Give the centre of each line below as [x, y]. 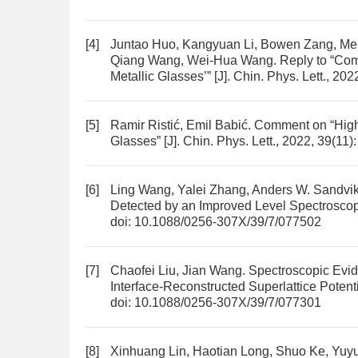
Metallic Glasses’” [161, 76]
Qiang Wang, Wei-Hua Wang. [195, 60]
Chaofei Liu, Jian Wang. [179, 270]
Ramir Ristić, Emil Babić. [182, 125]
